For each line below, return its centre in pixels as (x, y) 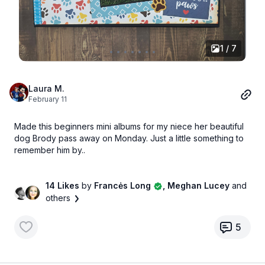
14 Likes (63, 185)
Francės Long (122, 185)
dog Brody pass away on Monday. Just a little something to (129, 138)
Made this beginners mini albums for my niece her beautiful (129, 126)
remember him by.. (50, 150)
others (58, 198)
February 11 (48, 99)
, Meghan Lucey (197, 185)
